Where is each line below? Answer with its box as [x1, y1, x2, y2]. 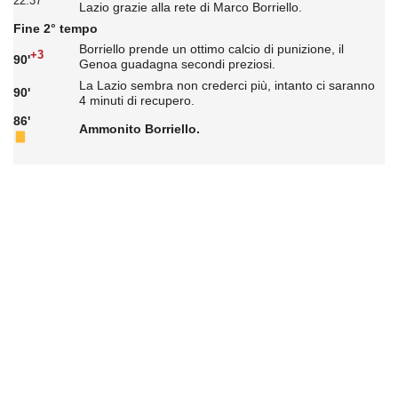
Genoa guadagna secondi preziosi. [78, 57, 275, 72]
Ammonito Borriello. [78, 121, 200, 136]
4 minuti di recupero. [78, 92, 195, 107]
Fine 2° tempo [13, 20, 98, 36]
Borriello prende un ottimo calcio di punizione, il [78, 42, 344, 57]
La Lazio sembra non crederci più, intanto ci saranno [78, 77, 375, 92]
